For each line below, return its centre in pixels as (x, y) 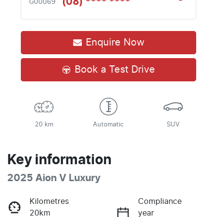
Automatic (108, 124)
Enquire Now (115, 42)
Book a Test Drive (115, 70)
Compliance (160, 201)
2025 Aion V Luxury (54, 178)
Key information (59, 160)
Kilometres (49, 201)
